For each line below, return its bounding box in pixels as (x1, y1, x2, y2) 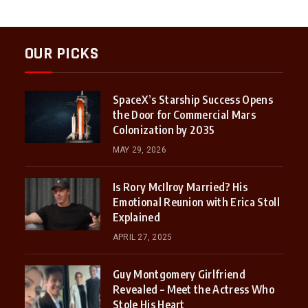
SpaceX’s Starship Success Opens (112, 93, 273, 107)
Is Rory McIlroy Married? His (112, 180, 247, 195)
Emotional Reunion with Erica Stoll (112, 195, 280, 210)
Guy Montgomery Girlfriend (112, 267, 245, 282)
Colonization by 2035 (112, 123, 215, 137)
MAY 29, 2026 (112, 145, 166, 155)
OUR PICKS (24, 43, 99, 65)
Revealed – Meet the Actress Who (112, 283, 274, 297)
